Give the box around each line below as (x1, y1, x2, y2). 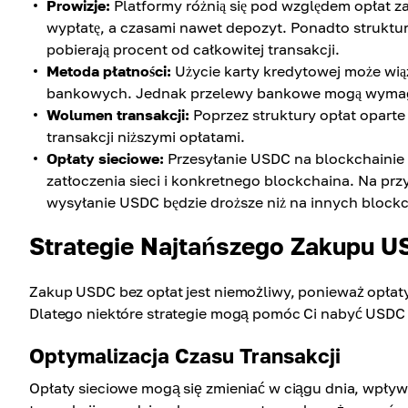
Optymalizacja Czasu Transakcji (29, 343, 341, 368)
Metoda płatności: (46, 62, 171, 80)
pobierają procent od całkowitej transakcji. (46, 40, 340, 58)
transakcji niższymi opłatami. (46, 127, 245, 146)
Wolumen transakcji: (46, 106, 189, 124)
